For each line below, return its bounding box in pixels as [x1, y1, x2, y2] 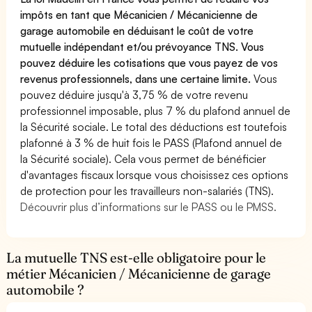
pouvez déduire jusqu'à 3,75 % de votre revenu [20, 87, 249, 102]
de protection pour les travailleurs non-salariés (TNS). [20, 183, 274, 198]
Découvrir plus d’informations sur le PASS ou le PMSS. [20, 199, 277, 214]
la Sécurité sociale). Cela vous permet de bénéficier [20, 151, 267, 166]
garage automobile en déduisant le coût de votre [20, 23, 254, 38]
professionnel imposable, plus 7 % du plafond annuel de [20, 103, 291, 118]
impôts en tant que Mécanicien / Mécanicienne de [20, 7, 258, 22]
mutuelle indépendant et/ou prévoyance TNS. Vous [20, 39, 265, 54]
